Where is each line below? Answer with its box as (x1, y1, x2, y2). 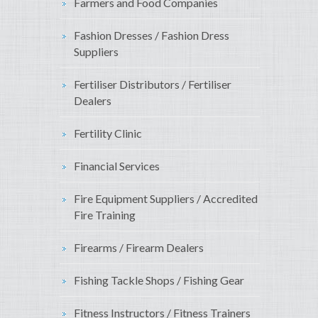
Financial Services (74, 159, 160, 173)
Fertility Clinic (74, 126, 142, 141)
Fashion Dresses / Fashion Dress (74, 28, 229, 43)
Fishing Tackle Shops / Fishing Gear (74, 273, 244, 287)
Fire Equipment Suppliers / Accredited (74, 192, 258, 206)
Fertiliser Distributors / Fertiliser (74, 77, 231, 92)
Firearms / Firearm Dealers (74, 241, 204, 255)
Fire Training (74, 208, 136, 222)
